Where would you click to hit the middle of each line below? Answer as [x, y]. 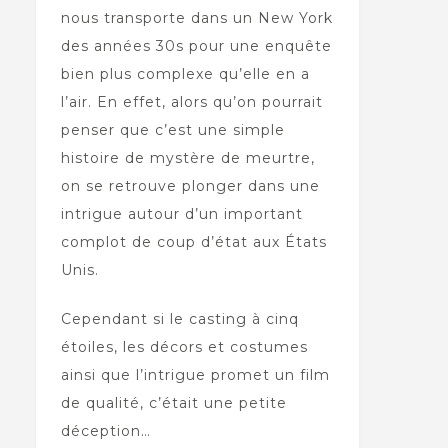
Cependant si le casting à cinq [179, 319]
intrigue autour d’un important [181, 214]
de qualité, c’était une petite [173, 403]
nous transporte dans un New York [196, 18]
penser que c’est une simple [172, 130]
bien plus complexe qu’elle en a [185, 74]
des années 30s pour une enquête [196, 46]
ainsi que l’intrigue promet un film [195, 375]
